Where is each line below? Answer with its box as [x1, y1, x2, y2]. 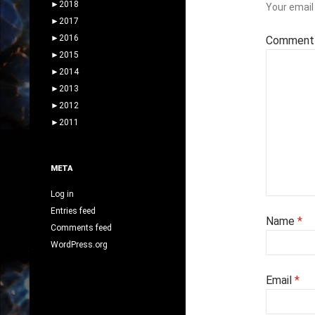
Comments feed [51, 222, 112, 233]
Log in [51, 188, 74, 199]
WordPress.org [51, 239, 108, 250]
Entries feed [51, 205, 96, 216]
